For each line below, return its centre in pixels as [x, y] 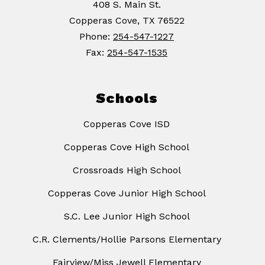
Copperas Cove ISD [127, 124]
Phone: [96, 37]
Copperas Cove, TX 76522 [127, 21]
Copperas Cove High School [127, 147]
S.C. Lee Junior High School [127, 216]
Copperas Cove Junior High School [127, 193]
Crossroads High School [127, 170]
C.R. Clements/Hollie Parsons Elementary [127, 240]
